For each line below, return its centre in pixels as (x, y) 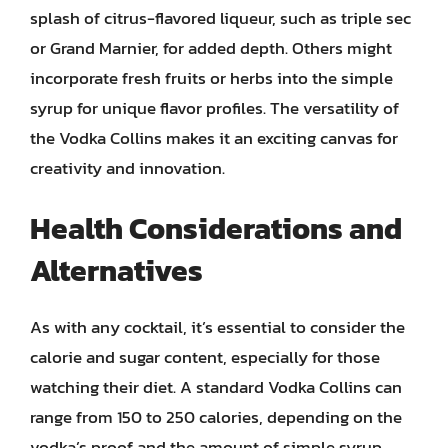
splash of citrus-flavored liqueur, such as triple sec (220, 17)
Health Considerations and (216, 228)
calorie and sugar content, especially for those (205, 357)
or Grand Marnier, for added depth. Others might (211, 47)
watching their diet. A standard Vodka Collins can (216, 387)
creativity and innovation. (127, 167)
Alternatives (116, 270)
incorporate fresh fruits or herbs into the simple (211, 77)
